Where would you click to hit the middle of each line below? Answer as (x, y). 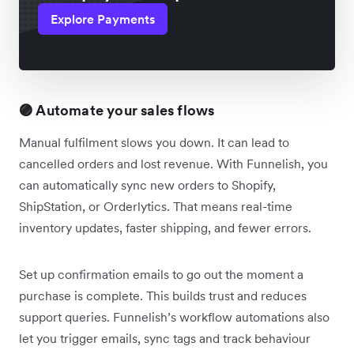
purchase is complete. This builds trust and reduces (163, 295)
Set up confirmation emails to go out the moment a (161, 274)
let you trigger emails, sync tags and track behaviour (165, 338)
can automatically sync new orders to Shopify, (147, 185)
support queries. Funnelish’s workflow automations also (174, 316)
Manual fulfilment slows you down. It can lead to (154, 142)
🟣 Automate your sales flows (117, 110)
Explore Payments (103, 19)
